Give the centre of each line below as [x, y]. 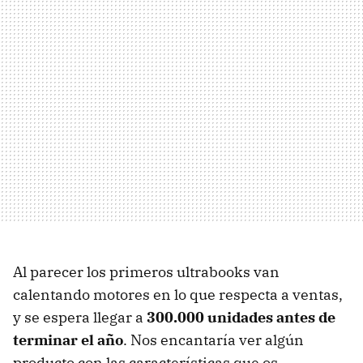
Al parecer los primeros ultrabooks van [146, 271]
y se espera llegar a [80, 317]
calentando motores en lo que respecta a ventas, [178, 294]
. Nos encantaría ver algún [214, 340]
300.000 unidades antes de [241, 317]
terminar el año [68, 340]
